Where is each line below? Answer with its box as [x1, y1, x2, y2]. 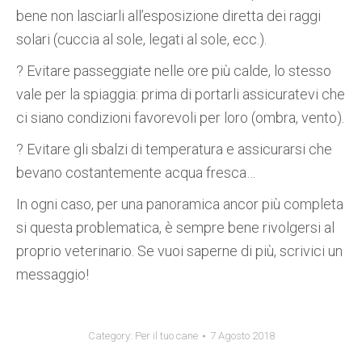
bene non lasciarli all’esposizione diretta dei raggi [16, 7, 321, 24]
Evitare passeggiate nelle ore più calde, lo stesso [23, 62, 331, 79]
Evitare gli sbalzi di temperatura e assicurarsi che [23, 141, 332, 158]
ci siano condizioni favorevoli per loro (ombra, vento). [16, 109, 344, 126]
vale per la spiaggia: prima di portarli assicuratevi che [16, 86, 345, 103]
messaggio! [16, 266, 89, 283]
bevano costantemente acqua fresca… [16, 164, 255, 181]
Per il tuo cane [134, 330, 198, 342]
